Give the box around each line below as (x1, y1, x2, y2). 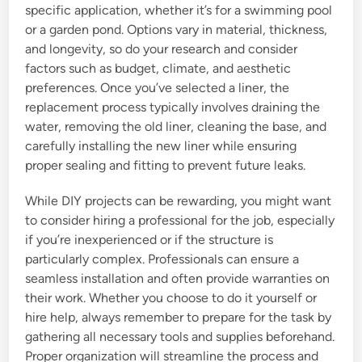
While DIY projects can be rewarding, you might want (25, 193, 332, 209)
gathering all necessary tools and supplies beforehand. (25, 329, 335, 345)
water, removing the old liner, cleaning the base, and (25, 119, 327, 135)
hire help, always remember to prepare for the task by (25, 309, 332, 326)
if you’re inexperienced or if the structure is (25, 232, 274, 248)
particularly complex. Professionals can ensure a (25, 251, 300, 267)
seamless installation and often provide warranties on (25, 271, 330, 287)
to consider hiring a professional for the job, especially (25, 213, 335, 229)
